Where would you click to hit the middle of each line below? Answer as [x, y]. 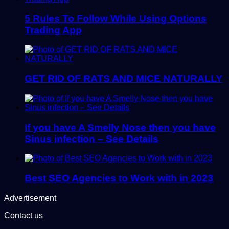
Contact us [24, 215]
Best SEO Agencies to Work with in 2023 [119, 178]
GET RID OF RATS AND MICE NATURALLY [123, 79]
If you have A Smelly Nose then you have [120, 127]
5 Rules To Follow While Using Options [116, 18]
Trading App [53, 30]
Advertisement [30, 198]
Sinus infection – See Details [91, 139]
